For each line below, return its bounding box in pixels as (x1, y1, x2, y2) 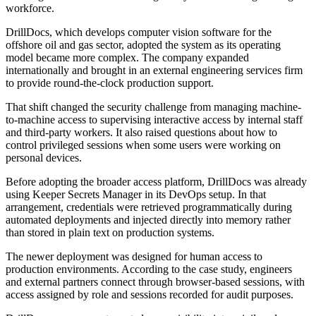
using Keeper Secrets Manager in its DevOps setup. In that (6, 188, 266, 201)
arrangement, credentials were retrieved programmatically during (6, 201, 292, 214)
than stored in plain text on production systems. (6, 226, 214, 239)
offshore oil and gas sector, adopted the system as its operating (6, 39, 281, 51)
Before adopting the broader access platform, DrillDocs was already (6, 176, 307, 188)
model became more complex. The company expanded (6, 51, 249, 64)
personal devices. (6, 152, 82, 164)
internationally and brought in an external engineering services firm (6, 64, 303, 77)
